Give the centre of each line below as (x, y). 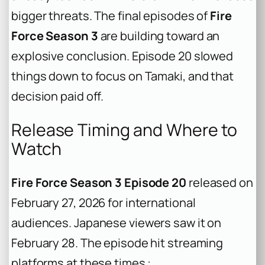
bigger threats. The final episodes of (111, 16)
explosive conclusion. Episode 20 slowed (122, 56)
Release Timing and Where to (125, 130)
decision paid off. (58, 96)
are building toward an (159, 36)
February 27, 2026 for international (104, 202)
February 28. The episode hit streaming (117, 243)
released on (220, 182)
